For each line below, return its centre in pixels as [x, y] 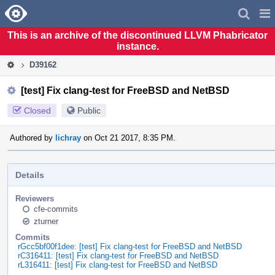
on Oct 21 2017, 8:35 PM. [128, 137]
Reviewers [35, 198]
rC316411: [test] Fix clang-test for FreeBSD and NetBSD [118, 255]
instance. [137, 46]
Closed [37, 110]
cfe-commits [56, 209]
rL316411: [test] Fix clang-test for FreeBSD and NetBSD [118, 265]
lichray [68, 137]
